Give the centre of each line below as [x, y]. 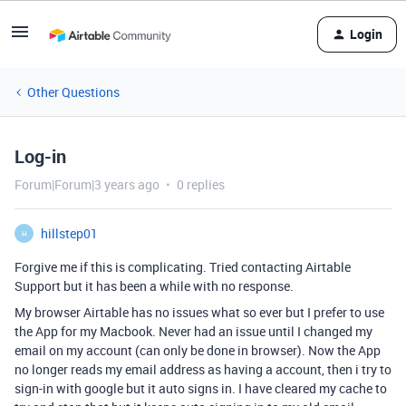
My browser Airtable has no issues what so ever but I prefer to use [199, 312]
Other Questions [73, 92]
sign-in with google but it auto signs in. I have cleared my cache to [201, 388]
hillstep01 [69, 233]
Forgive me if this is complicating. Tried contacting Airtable [183, 267]
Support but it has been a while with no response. [155, 286]
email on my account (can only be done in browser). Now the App [198, 350]
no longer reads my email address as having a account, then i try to [203, 369]
